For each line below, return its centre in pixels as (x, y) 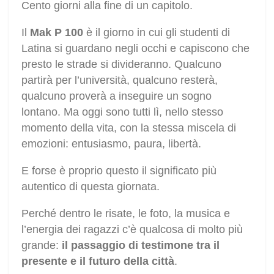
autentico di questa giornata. (91, 186)
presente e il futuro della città (98, 261)
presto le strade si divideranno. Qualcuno (121, 64)
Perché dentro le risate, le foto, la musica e (126, 213)
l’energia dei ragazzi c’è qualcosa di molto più (132, 229)
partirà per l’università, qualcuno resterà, (120, 80)
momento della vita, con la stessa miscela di (129, 128)
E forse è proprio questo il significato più (119, 170)
